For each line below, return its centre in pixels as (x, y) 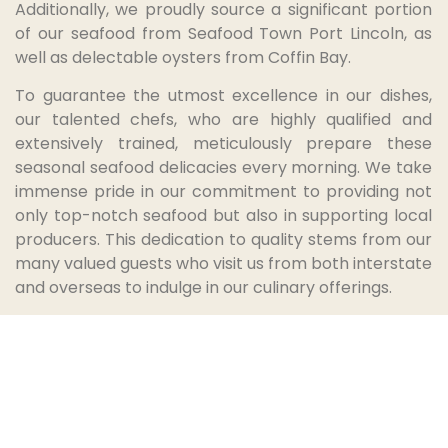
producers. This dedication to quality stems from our (223, 240)
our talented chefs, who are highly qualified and (223, 120)
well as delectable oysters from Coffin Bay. (183, 57)
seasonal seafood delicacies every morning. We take (223, 168)
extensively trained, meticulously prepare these (223, 144)
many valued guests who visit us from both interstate (223, 264)
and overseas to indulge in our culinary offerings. (203, 288)
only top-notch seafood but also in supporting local (223, 216)
